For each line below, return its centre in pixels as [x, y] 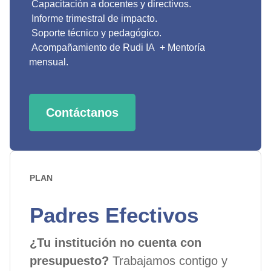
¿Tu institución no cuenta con [116, 243]
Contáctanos [82, 113]
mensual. [49, 62]
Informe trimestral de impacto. [93, 18]
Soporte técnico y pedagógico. [95, 33]
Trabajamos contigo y [168, 261]
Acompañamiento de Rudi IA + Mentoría [117, 47]
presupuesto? [69, 261]
